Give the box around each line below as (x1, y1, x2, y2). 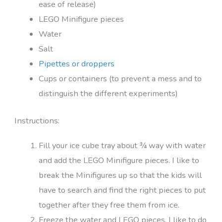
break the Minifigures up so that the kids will (39, 169, 202, 181)
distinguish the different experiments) (39, 88, 178, 100)
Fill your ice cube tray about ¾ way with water (39, 139, 206, 151)
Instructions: (14, 114, 59, 126)
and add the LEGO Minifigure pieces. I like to (39, 154, 200, 166)
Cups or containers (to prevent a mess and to (39, 73, 202, 85)
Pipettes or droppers (39, 58, 115, 70)
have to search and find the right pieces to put (39, 184, 206, 196)
